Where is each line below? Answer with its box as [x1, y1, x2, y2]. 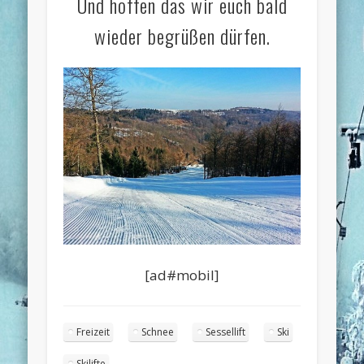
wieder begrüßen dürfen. [93, 20, 271, 50]
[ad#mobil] [145, 266, 219, 285]
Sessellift [206, 325, 246, 340]
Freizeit [76, 325, 110, 340]
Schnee [141, 325, 175, 340]
